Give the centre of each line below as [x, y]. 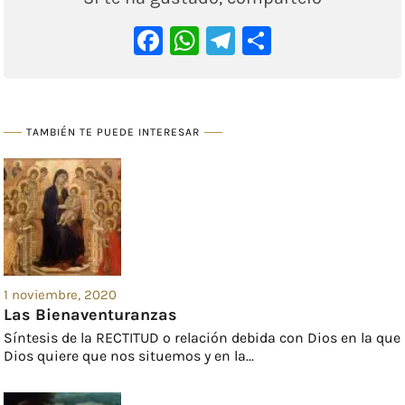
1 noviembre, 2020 [61, 295]
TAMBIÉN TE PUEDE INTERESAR [113, 132]
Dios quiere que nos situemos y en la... [129, 356]
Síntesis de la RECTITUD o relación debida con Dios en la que [202, 338]
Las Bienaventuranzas [91, 315]
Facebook [225, 41]
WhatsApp [267, 41]
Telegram [295, 41]
